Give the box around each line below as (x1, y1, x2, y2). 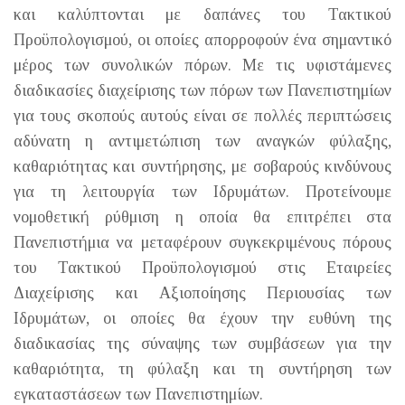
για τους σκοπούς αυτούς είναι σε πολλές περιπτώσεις (14, 106, 391, 125)
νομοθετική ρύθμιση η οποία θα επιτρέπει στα (14, 207, 391, 226)
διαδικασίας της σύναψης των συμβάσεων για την (14, 334, 391, 353)
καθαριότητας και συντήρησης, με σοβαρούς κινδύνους (14, 156, 391, 175)
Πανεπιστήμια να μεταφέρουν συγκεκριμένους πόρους (14, 232, 391, 251)
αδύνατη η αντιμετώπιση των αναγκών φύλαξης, (14, 131, 391, 150)
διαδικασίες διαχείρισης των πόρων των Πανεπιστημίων (14, 80, 391, 99)
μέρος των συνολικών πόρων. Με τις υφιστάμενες (14, 55, 391, 74)
